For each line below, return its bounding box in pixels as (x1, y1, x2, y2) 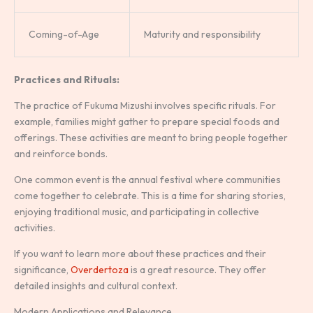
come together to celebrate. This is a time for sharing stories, (14, 189, 286, 203)
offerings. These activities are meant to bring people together (14, 131, 288, 145)
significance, (14, 263, 71, 277)
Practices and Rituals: (14, 73, 119, 87)
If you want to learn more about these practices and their (14, 247, 266, 261)
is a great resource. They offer (129, 263, 266, 277)
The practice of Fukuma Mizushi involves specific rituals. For (14, 99, 276, 112)
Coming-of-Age (29, 28, 99, 41)
